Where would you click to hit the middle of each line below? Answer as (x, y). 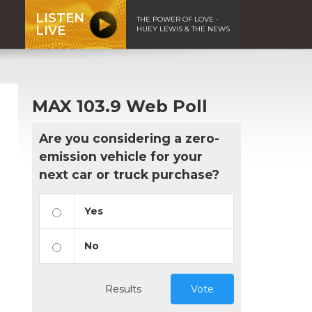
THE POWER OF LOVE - (178, 19)
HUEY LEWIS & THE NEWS (183, 29)
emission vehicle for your (121, 156)
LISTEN (60, 18)
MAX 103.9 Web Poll (120, 106)
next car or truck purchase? (129, 174)
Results (123, 289)
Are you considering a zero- (129, 138)
